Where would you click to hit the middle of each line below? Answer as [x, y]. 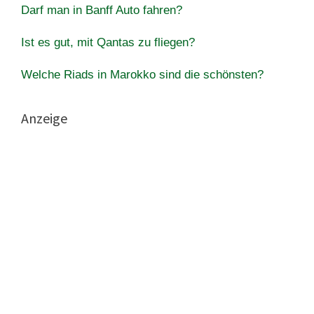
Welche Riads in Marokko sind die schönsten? [142, 74]
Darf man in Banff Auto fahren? [102, 10]
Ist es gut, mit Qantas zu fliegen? [108, 42]
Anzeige [44, 118]
